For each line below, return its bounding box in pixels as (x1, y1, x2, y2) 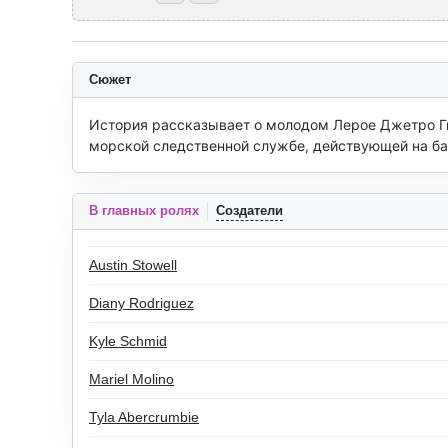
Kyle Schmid (89, 333, 167, 349)
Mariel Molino (89, 371, 174, 387)
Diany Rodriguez (89, 295, 194, 311)
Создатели (216, 203, 283, 218)
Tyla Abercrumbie (89, 409, 199, 425)
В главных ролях (89, 203, 199, 218)
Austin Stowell (89, 257, 177, 273)
